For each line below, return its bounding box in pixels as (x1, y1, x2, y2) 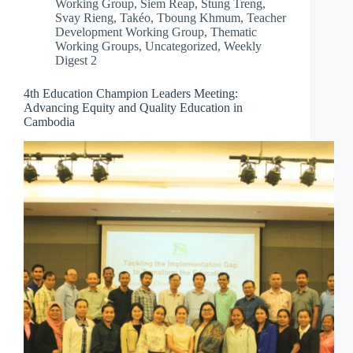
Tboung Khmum (157, 11, 240, 25)
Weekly (224, 39, 262, 54)
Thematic (210, 25, 257, 39)
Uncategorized (145, 39, 217, 54)
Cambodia (24, 115, 75, 129)
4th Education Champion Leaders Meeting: (24, 87, 238, 101)
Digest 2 (55, 54, 97, 68)
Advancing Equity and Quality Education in (24, 101, 243, 115)
